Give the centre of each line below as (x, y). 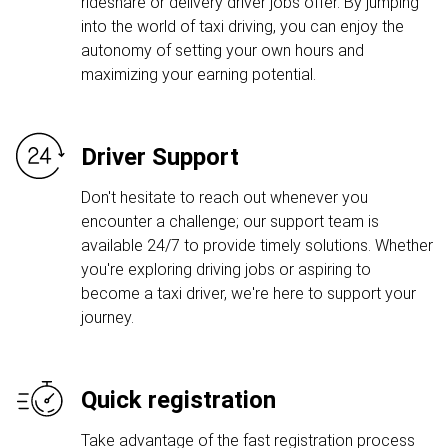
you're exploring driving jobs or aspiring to (226, 269)
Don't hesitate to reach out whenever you (224, 197)
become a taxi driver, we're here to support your (248, 293)
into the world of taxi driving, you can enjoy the (242, 26)
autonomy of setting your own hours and (222, 50)
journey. (107, 317)
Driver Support (160, 157)
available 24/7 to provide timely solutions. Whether (257, 245)
